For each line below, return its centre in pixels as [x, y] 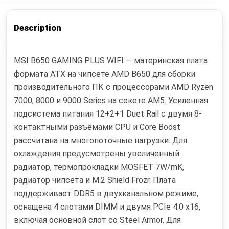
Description [38, 28]
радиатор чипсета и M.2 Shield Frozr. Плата [95, 180]
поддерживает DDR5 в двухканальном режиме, [106, 193]
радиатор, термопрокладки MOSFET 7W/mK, [99, 167]
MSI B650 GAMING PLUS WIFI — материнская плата [111, 60]
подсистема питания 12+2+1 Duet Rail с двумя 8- [108, 113]
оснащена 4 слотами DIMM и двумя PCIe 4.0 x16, [107, 207]
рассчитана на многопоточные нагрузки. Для [101, 140]
